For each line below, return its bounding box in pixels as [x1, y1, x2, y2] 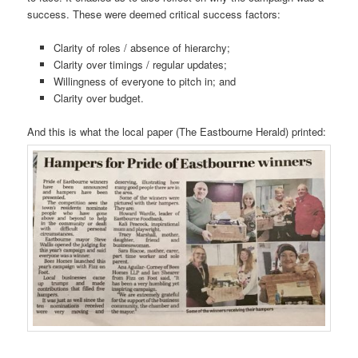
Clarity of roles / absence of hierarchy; [53, 40, 230, 56]
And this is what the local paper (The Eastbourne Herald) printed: [27, 124, 327, 140]
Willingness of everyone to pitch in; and [53, 74, 236, 89]
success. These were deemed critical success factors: [27, 6, 281, 22]
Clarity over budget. [53, 90, 144, 106]
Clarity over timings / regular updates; [53, 57, 227, 73]
